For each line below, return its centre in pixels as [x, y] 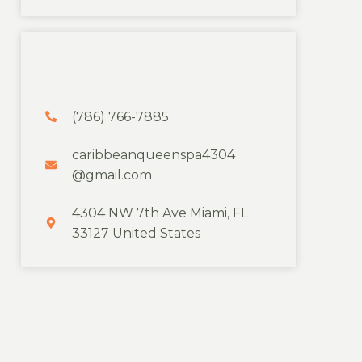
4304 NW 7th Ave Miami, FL [160, 213]
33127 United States [136, 233]
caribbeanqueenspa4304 [153, 154]
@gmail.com [112, 175]
